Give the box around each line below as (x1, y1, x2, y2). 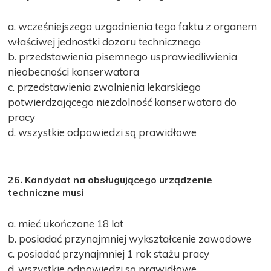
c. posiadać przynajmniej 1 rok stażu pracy (8, 247, 210, 260)
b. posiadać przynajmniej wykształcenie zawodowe (8, 232, 252, 245)
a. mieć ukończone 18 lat (8, 217, 124, 230)
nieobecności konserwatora (8, 65, 140, 78)
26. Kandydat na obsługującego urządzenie (8, 173, 213, 186)
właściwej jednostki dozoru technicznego (8, 34, 201, 48)
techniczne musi (8, 186, 85, 198)
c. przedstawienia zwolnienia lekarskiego (8, 80, 201, 93)
